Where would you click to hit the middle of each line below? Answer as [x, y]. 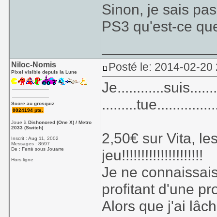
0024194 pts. [28, 110]
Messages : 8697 [31, 144]
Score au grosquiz [33, 103]
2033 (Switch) [27, 128]
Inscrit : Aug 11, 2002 [35, 138]
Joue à [20, 122]
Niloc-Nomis [34, 65]
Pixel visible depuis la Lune [44, 72]
